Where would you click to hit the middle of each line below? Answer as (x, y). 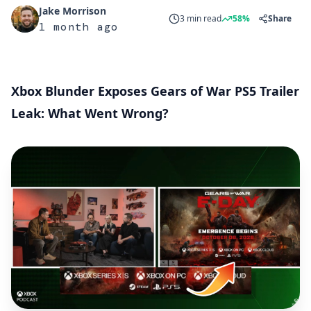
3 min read (201, 18)
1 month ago (79, 27)
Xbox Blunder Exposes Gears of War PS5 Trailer (155, 91)
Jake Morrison (73, 11)
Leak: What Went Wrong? (90, 113)
